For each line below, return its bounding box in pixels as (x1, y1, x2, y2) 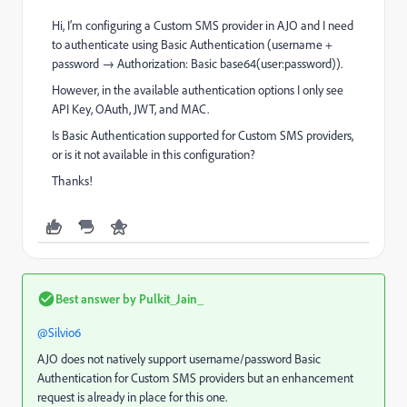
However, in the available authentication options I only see (52, 82, 343, 98)
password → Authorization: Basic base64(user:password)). (52, 55, 342, 72)
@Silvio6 (37, 324, 81, 341)
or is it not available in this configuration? (52, 146, 255, 163)
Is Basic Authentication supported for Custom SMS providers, (52, 127, 353, 144)
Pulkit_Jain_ (136, 291, 203, 306)
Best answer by (55, 291, 136, 306)
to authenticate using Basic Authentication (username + (52, 36, 333, 53)
